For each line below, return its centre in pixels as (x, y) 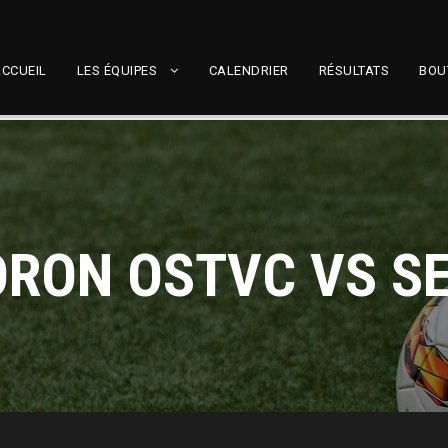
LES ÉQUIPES (116, 70)
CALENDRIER (248, 70)
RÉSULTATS (353, 70)
